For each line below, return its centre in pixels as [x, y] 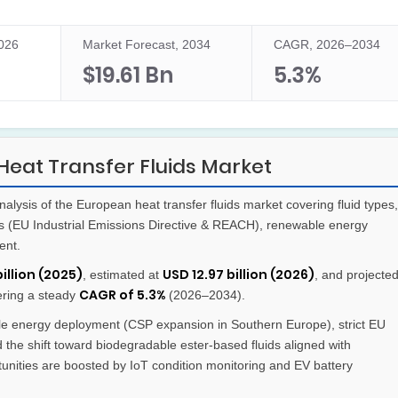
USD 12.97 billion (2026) [239, 275]
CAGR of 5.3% [122, 295]
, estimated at [123, 275]
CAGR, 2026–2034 [327, 45]
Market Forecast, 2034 [147, 45]
